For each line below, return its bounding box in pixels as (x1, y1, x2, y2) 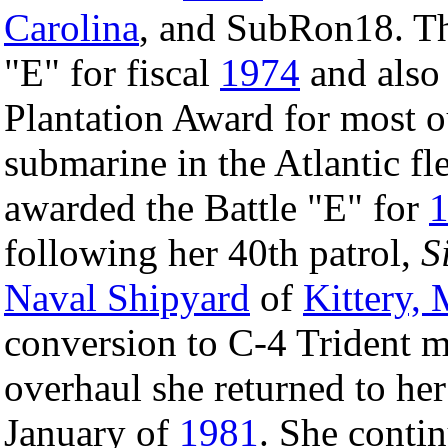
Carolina (4, 5, 139, 49)
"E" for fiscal (4, 50, 220, 94)
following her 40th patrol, (4, 230, 421, 274)
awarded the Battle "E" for (4, 185, 429, 229)
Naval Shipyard (4, 275, 250, 319)
